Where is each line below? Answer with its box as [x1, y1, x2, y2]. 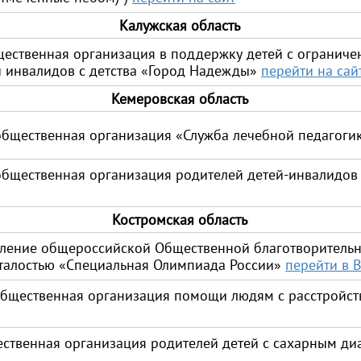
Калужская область [119, 16, 240, 35]
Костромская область [112, 210, 247, 229]
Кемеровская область [111, 89, 248, 108]
